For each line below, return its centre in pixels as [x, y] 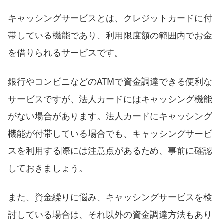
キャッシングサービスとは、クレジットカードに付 [110, 18]
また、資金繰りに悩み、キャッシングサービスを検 [110, 197]
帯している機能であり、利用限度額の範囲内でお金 [110, 35]
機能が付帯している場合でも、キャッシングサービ [110, 133]
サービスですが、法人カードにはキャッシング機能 [110, 99]
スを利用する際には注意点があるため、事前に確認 [110, 151]
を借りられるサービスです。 [66, 53]
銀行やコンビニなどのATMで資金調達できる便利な [110, 82]
